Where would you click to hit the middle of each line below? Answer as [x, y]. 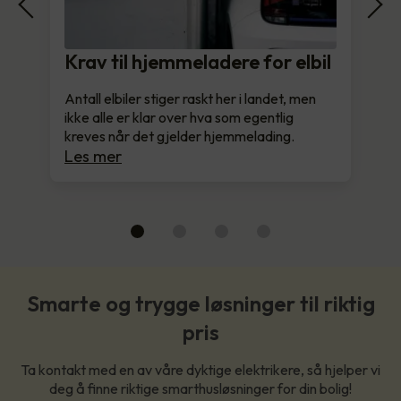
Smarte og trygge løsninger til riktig [200, 303]
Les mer [93, 156]
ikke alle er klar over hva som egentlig [179, 117]
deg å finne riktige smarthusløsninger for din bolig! [200, 388]
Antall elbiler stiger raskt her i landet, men [190, 98]
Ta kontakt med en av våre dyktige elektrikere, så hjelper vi [200, 369]
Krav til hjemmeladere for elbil [198, 61]
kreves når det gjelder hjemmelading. [179, 136]
